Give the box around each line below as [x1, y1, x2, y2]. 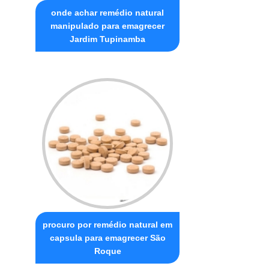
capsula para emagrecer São [49, 232, 166, 243]
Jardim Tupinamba [70, 34, 146, 44]
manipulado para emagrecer [50, 20, 165, 31]
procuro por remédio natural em [43, 219, 173, 229]
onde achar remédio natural [51, 7, 165, 17]
